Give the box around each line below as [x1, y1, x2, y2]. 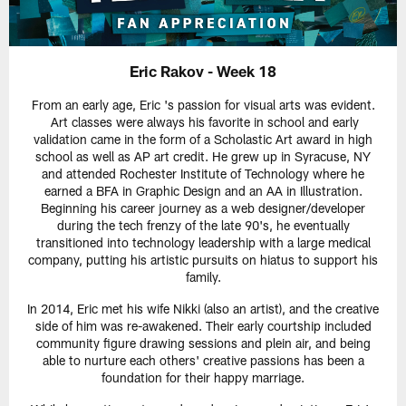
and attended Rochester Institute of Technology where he [42, 166, 364, 182]
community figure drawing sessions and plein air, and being [35, 335, 371, 352]
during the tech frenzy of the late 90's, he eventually [56, 217, 350, 234]
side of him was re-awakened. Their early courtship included [34, 318, 372, 334]
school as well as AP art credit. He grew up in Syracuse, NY [35, 149, 371, 165]
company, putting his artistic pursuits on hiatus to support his [28, 252, 378, 268]
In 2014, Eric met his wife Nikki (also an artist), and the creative [27, 301, 379, 317]
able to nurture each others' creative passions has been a [42, 353, 364, 369]
